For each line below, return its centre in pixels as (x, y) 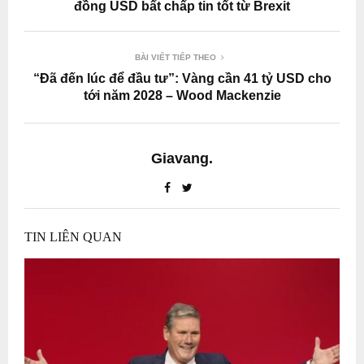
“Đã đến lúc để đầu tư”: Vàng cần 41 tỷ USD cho (182, 78)
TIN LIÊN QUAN (73, 236)
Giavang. (182, 158)
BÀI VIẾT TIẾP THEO (175, 57)
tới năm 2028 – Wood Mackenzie (182, 95)
